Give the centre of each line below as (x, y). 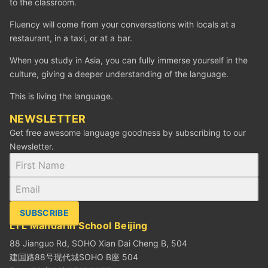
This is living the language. (61, 96)
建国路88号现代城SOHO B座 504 (74, 257)
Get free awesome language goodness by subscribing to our (128, 133)
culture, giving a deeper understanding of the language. (119, 74)
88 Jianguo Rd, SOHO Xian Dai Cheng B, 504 (98, 243)
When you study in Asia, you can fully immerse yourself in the (129, 60)
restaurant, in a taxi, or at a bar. (71, 38)
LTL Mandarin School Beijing (79, 226)
